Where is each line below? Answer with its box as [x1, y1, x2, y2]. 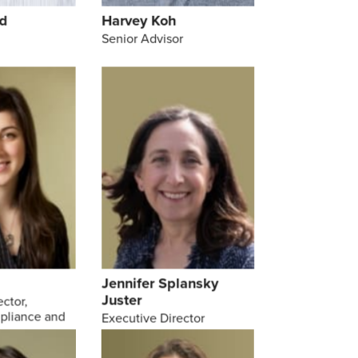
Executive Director [101, 308, 205, 328]
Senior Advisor [101, 30, 183, 49]
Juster [101, 289, 141, 311]
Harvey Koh [101, 10, 176, 32]
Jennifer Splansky [101, 272, 218, 294]
